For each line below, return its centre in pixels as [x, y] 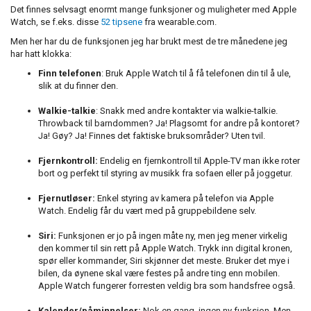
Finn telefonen [70, 74]
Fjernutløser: [68, 199]
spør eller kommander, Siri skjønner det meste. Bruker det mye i [164, 261]
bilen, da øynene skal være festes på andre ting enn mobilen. [159, 274]
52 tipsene [121, 22]
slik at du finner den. [78, 86]
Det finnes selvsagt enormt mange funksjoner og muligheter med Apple [153, 10]
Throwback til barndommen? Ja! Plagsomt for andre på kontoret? [169, 124]
